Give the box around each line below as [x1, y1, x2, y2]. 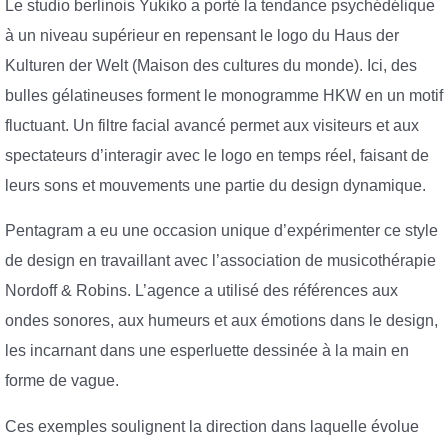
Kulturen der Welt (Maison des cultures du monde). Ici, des [5, 56, 417, 74]
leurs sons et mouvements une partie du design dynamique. [5, 176, 426, 194]
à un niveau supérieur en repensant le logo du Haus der [5, 26, 399, 44]
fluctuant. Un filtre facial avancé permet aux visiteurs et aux [5, 116, 419, 134]
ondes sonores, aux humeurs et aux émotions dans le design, [5, 312, 438, 330]
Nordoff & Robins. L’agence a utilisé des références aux [5, 282, 398, 300]
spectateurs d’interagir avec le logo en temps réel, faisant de [5, 146, 429, 164]
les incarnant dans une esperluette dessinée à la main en [5, 342, 409, 360]
